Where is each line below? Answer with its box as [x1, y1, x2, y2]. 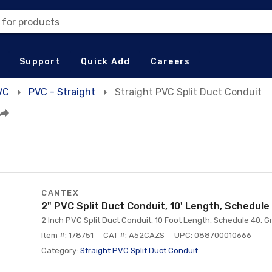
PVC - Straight [29, 86, 95, 98]
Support [19, 56, 61, 67]
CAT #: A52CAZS [103, 231, 165, 240]
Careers [150, 56, 191, 67]
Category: [41, 246, 80, 255]
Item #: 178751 [41, 231, 93, 240]
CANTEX [41, 188, 79, 197]
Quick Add [81, 56, 131, 67]
